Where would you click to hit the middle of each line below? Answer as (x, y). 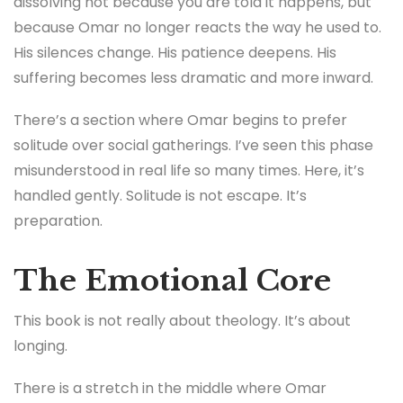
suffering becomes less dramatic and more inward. (193, 78)
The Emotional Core (172, 281)
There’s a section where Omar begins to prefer (180, 121)
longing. (40, 345)
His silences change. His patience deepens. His (175, 53)
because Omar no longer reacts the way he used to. (197, 28)
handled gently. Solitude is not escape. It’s (160, 196)
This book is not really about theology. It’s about (182, 320)
